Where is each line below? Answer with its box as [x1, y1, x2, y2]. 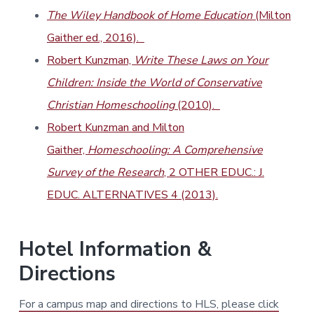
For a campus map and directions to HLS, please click [18, 296, 279, 313]
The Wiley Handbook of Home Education [46, 8, 252, 24]
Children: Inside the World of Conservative [46, 75, 262, 91]
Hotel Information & [18, 235, 212, 264]
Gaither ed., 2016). [46, 30, 144, 46]
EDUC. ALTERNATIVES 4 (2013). [46, 187, 218, 203]
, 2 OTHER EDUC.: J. [163, 165, 264, 181]
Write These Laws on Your [133, 53, 268, 69]
